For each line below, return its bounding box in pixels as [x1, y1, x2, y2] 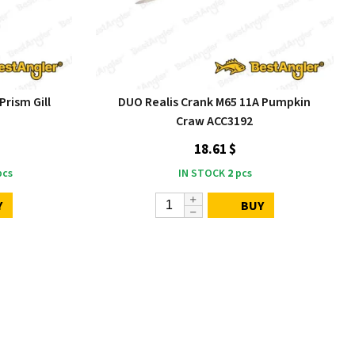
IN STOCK [177, 166, 225, 181]
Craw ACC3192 [176, 113, 254, 130]
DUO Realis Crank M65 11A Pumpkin [118, 94, 311, 111]
